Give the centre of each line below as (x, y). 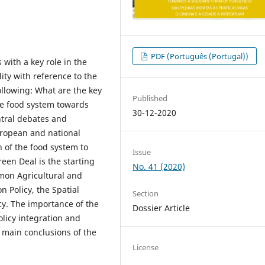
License (146, 247)
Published (150, 98)
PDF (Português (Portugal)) (199, 56)
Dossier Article (161, 208)
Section (146, 193)
